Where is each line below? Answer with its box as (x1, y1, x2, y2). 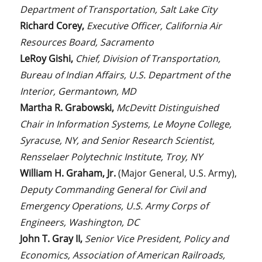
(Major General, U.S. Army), (118, 166, 237, 180)
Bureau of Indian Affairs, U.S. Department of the (20, 68, 231, 81)
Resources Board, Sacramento (20, 35, 154, 49)
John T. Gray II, (20, 232, 85, 245)
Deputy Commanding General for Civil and (20, 182, 206, 196)
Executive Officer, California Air (87, 19, 222, 32)
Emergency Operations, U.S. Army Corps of (20, 199, 209, 212)
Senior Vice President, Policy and (85, 232, 229, 245)
